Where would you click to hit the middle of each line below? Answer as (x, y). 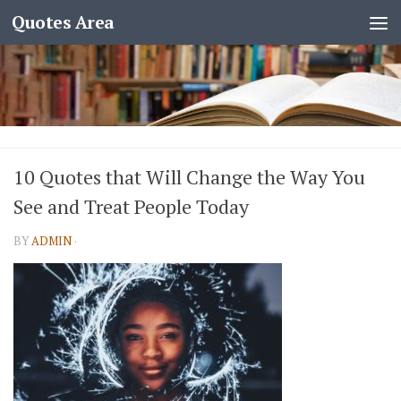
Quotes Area (63, 22)
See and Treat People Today (131, 206)
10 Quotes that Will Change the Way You (189, 177)
